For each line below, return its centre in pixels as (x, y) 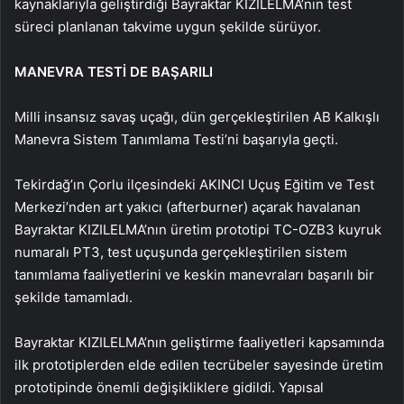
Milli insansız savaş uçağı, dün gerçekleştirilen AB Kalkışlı (197, 116)
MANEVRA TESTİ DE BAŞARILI (114, 71)
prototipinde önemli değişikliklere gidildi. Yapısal (169, 387)
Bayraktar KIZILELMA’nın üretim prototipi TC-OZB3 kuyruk (198, 229)
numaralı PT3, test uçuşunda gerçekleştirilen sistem (181, 252)
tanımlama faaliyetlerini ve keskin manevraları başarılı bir (194, 274)
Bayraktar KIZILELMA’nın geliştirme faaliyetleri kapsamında (199, 342)
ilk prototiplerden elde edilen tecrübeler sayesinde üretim (199, 364)
